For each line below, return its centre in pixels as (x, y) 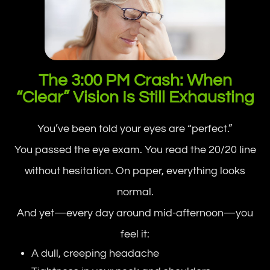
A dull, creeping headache (96, 253)
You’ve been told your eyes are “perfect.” (135, 128)
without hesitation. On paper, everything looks (135, 171)
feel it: (135, 234)
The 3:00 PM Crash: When (135, 80)
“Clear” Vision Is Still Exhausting (135, 97)
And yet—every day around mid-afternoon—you (135, 213)
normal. (135, 192)
